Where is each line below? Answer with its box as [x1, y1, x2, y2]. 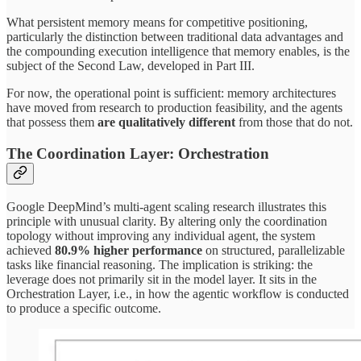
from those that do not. [239, 115, 353, 130]
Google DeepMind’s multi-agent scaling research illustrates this [6, 199, 326, 214]
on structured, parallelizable [202, 243, 345, 257]
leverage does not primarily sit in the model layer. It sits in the [6, 272, 317, 286]
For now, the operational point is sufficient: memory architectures [6, 86, 336, 101]
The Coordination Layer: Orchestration [6, 145, 269, 162]
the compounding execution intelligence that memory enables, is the [6, 44, 350, 59]
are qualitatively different [94, 115, 239, 130]
